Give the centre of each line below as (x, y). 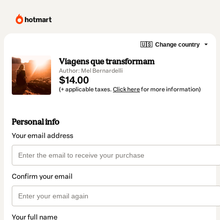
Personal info (36, 122)
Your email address (42, 136)
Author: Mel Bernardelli (91, 71)
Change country (178, 44)
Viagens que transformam (107, 61)
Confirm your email (42, 177)
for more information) (170, 89)
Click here (126, 89)
